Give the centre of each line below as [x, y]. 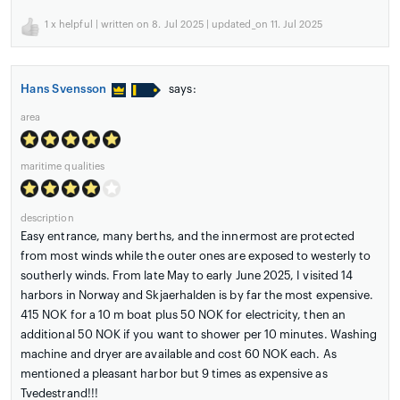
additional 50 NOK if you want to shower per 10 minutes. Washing [199, 335]
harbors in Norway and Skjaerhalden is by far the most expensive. [197, 296]
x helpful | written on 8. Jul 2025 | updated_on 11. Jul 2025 [186, 25]
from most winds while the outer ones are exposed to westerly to [196, 256]
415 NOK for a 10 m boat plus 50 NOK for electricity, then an [183, 315]
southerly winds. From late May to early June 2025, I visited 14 [187, 276]
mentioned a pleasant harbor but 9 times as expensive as [174, 374]
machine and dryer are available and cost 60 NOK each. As [179, 354]
